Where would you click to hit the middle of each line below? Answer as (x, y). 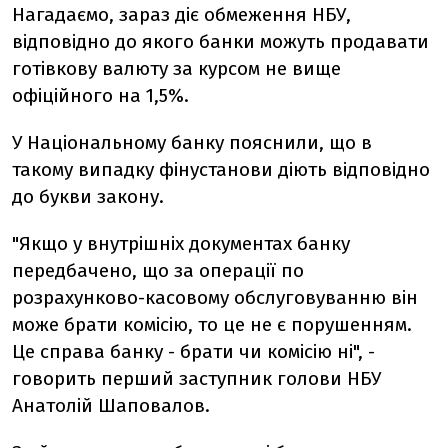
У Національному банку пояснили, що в (192, 142)
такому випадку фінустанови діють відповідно (221, 169)
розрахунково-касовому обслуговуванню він (215, 297)
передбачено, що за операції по (158, 270)
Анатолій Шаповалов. (111, 405)
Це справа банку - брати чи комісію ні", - (193, 351)
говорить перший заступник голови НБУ (196, 378)
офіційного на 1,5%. (100, 95)
